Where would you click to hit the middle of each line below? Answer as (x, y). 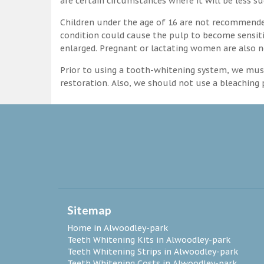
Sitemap (89, 210)
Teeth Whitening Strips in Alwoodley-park (153, 251)
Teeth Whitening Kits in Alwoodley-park (149, 240)
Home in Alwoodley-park (118, 228)
